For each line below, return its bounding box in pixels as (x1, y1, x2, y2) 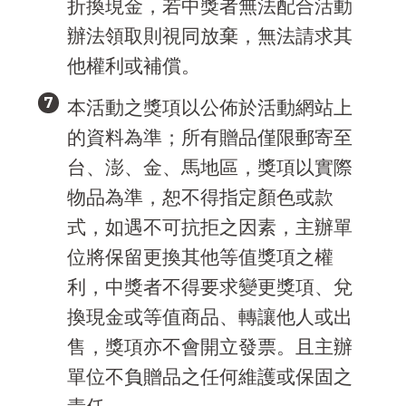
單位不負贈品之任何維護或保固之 (66, 364, 353, 388)
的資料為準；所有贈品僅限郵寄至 (66, 125, 353, 149)
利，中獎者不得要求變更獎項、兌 (66, 275, 353, 298)
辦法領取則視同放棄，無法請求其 (66, 24, 353, 47)
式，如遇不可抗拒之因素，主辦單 (66, 215, 353, 238)
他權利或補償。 (66, 53, 200, 77)
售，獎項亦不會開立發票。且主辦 (66, 334, 353, 358)
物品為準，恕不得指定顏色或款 (66, 185, 333, 208)
